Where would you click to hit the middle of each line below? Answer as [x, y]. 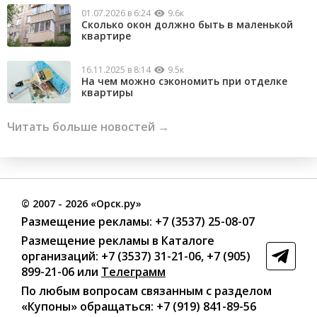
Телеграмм [133, 271]
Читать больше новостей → [88, 126]
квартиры [107, 93]
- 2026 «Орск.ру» [98, 203]
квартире [106, 36]
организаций [58, 256]
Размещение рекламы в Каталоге [118, 240]
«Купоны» [49, 306]
